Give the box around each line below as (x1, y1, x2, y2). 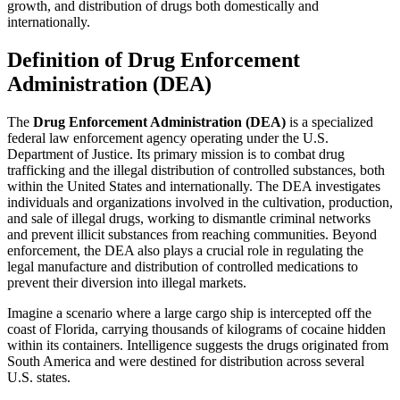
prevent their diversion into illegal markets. (7, 274, 246, 290)
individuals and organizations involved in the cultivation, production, (7, 194, 393, 210)
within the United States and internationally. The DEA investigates (7, 178, 380, 194)
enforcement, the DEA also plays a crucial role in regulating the (7, 242, 363, 258)
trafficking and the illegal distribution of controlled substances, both (7, 162, 385, 178)
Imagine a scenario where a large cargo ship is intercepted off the (7, 304, 371, 321)
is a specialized (286, 113, 373, 129)
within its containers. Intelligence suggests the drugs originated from (7, 337, 388, 353)
